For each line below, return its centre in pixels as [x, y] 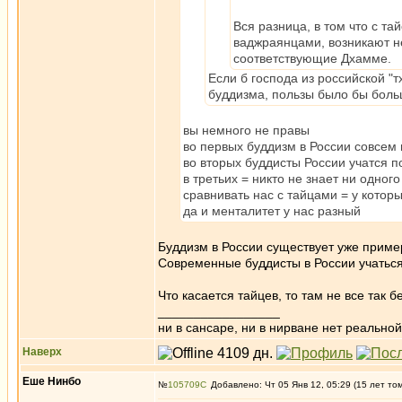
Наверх [42, 352]
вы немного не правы [246, 130]
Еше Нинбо [52, 381]
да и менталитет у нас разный [272, 211]
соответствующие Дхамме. [312, 58]
